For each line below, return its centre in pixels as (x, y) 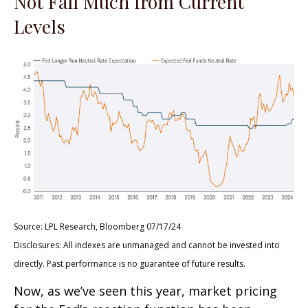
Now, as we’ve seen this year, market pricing (145, 290)
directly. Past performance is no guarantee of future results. (130, 263)
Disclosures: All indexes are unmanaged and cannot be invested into (147, 245)
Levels (40, 26)
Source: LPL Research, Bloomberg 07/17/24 (97, 226)
